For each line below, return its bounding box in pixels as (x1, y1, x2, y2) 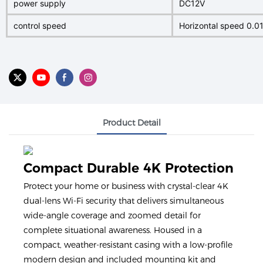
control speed (14, 21, 66, 31)
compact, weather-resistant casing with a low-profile (23, 240, 232, 251)
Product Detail (102, 117, 161, 128)
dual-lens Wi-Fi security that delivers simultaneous (23, 195, 224, 207)
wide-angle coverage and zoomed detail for (23, 210, 201, 221)
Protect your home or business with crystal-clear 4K (23, 181, 228, 192)
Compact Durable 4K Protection (23, 160, 238, 176)
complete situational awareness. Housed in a (23, 225, 202, 236)
